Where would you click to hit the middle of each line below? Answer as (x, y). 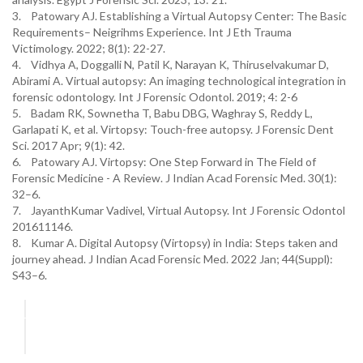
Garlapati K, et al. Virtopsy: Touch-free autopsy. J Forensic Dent (173, 129)
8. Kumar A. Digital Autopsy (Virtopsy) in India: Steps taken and (175, 243)
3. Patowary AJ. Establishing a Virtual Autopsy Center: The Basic (179, 16)
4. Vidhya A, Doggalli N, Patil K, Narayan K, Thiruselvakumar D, (171, 64)
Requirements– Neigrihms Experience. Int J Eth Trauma (152, 32)
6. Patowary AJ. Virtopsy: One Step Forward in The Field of (164, 162)
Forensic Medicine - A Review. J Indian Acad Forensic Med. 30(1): (175, 178)
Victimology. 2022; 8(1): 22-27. (89, 48)
